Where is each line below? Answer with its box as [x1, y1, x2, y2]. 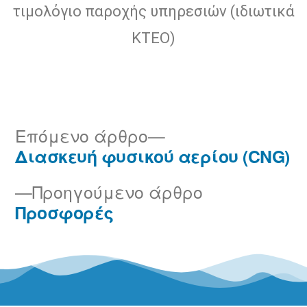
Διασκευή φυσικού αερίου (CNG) [15, 144, 290, 169]
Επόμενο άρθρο [15, 123, 148, 148]
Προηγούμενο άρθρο [32, 180, 203, 204]
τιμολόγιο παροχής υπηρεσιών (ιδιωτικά [12, 3, 295, 21]
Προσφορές [15, 200, 114, 225]
